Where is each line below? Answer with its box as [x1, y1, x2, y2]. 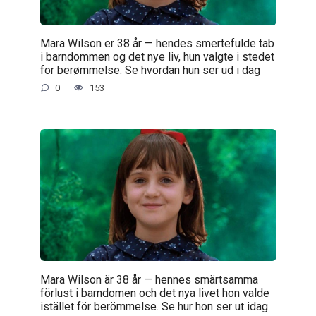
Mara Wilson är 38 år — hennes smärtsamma [39, 272, 258, 286]
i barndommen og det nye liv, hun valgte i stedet [39, 49, 274, 63]
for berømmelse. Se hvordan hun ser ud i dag [39, 63, 260, 77]
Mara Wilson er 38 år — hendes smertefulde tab [39, 36, 274, 50]
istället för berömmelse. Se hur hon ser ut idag [39, 299, 268, 313]
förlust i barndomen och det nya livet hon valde [39, 286, 269, 300]
